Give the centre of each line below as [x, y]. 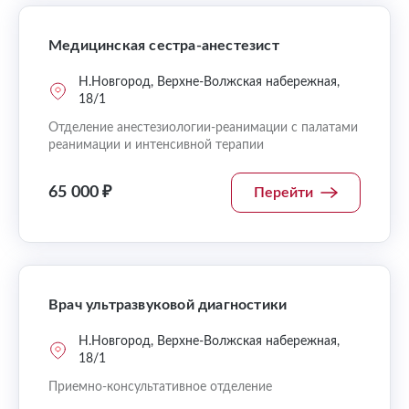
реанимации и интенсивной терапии [156, 145]
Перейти [283, 193]
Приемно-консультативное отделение [160, 387]
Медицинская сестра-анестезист [164, 46]
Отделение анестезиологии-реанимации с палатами [203, 128]
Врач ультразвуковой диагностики [168, 305]
